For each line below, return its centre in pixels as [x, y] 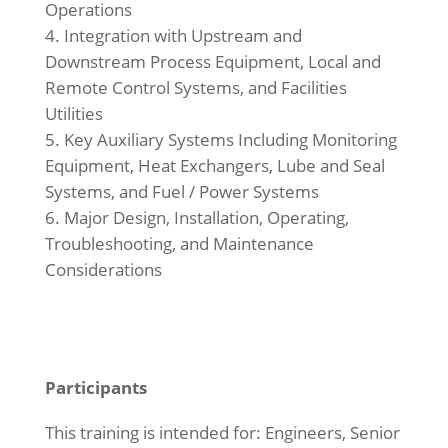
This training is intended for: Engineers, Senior [222, 432]
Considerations [103, 269]
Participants [95, 387]
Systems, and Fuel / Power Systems [181, 191]
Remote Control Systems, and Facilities [195, 87]
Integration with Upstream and [182, 35]
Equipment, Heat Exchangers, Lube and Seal [214, 165]
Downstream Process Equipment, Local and [212, 61]
